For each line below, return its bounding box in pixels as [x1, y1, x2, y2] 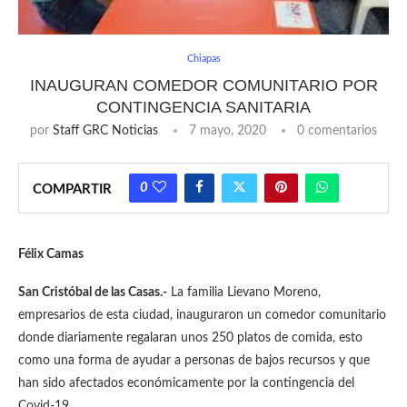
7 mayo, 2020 [189, 124, 266, 138]
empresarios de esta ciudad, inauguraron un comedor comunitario [18, 309, 386, 323]
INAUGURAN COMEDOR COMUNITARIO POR [29, 76, 378, 95]
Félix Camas [18, 248, 84, 262]
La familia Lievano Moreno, [167, 286, 321, 300]
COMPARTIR [33, 183, 112, 197]
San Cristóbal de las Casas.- [18, 286, 167, 300]
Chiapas [186, 54, 221, 65]
